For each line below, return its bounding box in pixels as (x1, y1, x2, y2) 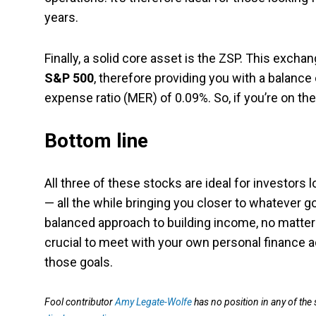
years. (44, 10, 78, 25)
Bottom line (44, 129, 148, 153)
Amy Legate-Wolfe (115, 296, 192, 308)
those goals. (44, 255, 113, 270)
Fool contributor (44, 296, 115, 308)
